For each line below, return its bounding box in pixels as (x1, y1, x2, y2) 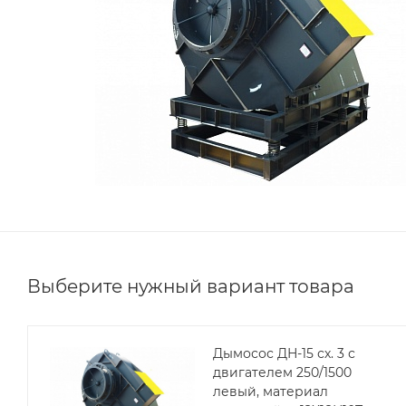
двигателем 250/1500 (213, 363, 352, 381)
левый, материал (213, 382, 328, 400)
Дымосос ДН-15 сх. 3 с (213, 344, 355, 362)
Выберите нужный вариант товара (27, 275, 354, 297)
